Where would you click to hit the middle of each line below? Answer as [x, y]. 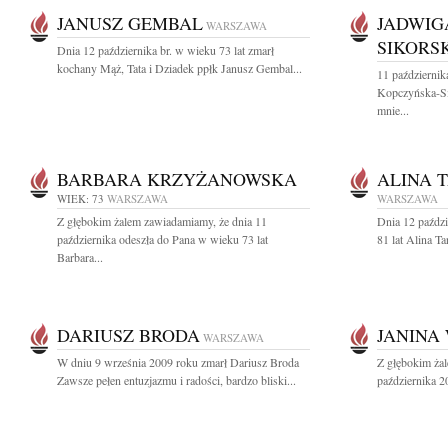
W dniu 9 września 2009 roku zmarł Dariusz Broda [178, 362]
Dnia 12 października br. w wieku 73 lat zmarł [165, 50]
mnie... [393, 110]
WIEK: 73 [80, 198]
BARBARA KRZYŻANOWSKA [177, 179]
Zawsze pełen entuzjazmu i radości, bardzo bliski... [176, 380]
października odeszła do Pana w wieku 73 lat [162, 239]
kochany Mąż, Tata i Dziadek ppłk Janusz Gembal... [179, 68]
